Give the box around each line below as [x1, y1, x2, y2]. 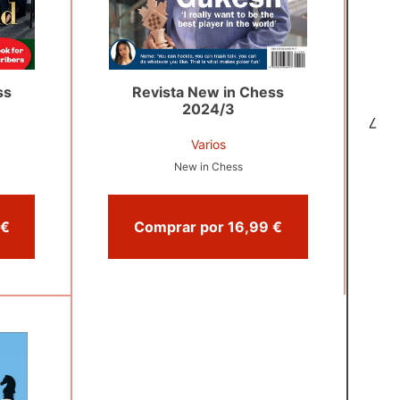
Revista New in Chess [132, 83, 285, 101]
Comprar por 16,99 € [272, 218, 283, 236]
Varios [190, 137, 226, 152]
